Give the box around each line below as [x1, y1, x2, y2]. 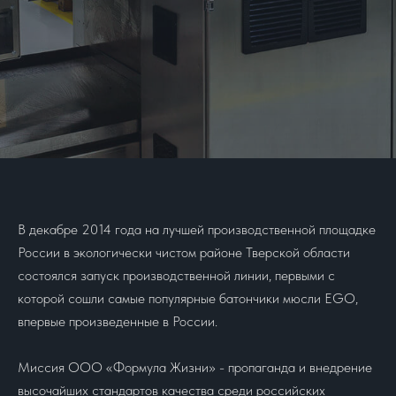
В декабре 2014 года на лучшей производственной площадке [18, 221, 376, 239]
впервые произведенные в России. [18, 313, 217, 331]
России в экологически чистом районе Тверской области [18, 244, 350, 262]
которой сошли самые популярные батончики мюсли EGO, [18, 290, 358, 308]
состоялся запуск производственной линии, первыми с [18, 267, 335, 285]
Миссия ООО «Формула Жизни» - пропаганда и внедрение [18, 359, 372, 377]
